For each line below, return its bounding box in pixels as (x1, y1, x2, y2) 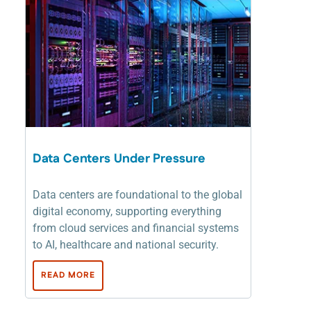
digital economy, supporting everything (33, 204, 221, 218)
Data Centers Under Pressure (33, 149, 205, 168)
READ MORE (41, 269, 95, 281)
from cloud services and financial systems (33, 221, 239, 235)
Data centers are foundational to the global (33, 187, 242, 201)
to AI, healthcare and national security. (33, 237, 219, 251)
